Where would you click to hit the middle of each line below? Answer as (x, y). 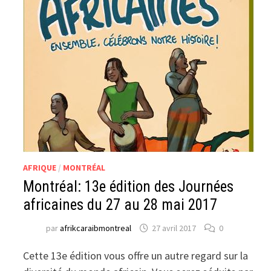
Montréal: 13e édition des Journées (129, 187)
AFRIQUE (40, 168)
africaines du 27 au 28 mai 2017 (120, 205)
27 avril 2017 (174, 228)
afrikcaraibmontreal (96, 228)
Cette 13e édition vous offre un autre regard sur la (136, 256)
